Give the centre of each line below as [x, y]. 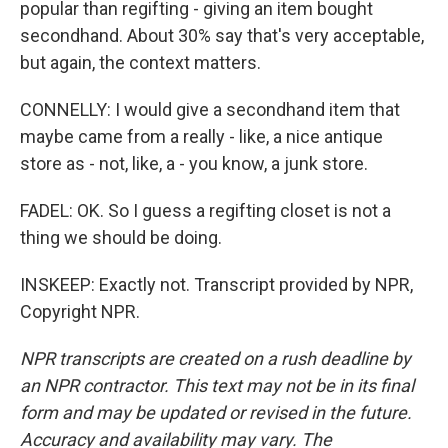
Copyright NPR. [80, 311]
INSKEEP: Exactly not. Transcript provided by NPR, [216, 284]
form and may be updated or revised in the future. [216, 412]
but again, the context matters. [140, 62]
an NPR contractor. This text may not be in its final [217, 385]
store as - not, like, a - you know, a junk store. [194, 163]
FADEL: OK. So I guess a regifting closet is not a [205, 210]
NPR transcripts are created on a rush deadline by [215, 358]
